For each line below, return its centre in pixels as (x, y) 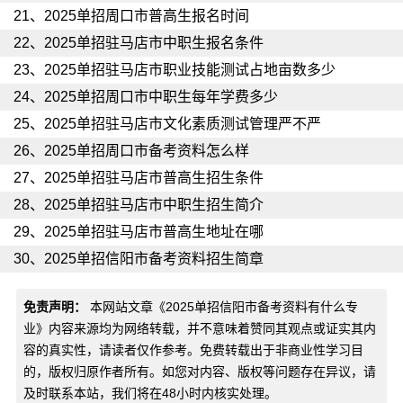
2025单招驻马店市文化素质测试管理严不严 (183, 124)
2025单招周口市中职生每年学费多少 (161, 97)
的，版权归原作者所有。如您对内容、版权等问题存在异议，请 (199, 372)
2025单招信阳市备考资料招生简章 (154, 259)
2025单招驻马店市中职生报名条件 (154, 43)
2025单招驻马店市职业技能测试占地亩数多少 (190, 70)
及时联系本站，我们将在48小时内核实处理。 (150, 393)
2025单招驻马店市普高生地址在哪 (154, 232)
